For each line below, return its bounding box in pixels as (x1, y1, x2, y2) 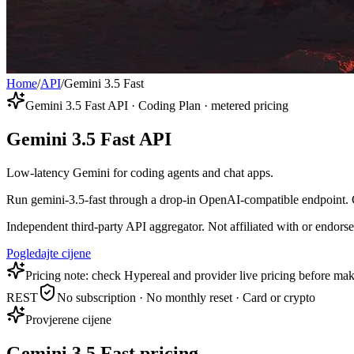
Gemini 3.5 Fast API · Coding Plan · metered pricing (25, 99, 288, 113)
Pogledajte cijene (6, 247, 91, 261)
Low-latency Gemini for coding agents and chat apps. (6, 166, 273, 180)
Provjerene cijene (25, 313, 111, 327)
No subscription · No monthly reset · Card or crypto (57, 291, 315, 305)
